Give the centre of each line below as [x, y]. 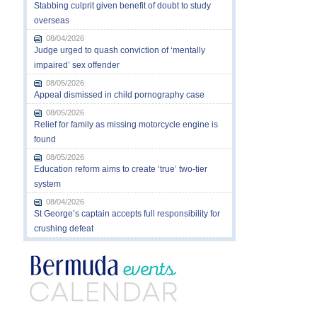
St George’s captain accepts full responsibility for [127, 213]
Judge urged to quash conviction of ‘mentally [119, 50]
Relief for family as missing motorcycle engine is [126, 124]
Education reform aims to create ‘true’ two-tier [120, 169]
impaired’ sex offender [76, 65]
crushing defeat [63, 228]
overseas [51, 20]
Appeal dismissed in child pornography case [119, 94]
